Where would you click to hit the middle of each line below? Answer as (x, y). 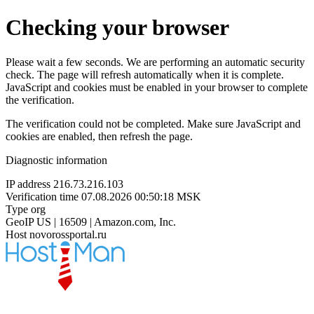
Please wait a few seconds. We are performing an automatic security (155, 62)
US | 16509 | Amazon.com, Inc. (106, 221)
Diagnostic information (56, 160)
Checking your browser (117, 28)
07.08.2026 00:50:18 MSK (141, 196)
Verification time (42, 196)
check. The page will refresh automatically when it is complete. (145, 74)
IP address (28, 184)
